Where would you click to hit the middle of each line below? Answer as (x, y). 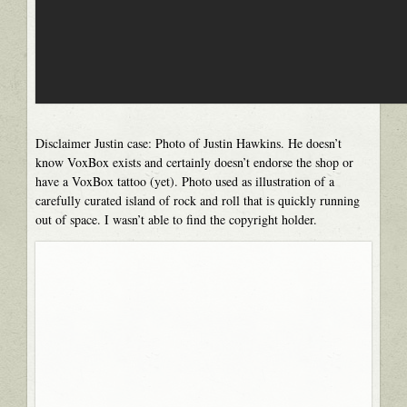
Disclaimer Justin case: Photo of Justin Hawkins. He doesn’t (188, 143)
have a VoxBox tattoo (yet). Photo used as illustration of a (184, 181)
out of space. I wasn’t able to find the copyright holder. (176, 219)
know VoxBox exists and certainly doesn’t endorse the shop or (194, 162)
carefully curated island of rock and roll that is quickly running (197, 200)
